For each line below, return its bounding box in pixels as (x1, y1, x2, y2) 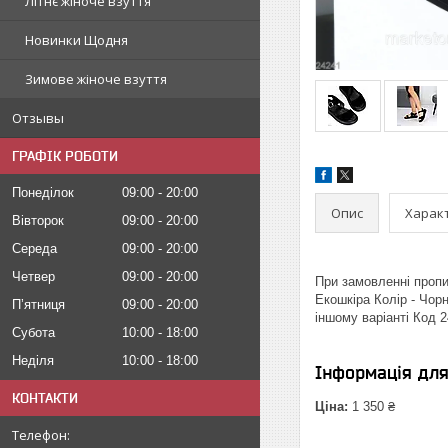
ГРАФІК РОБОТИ (12, 148, 118, 164)
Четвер (12, 269, 55, 284)
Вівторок (12, 213, 64, 228)
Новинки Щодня (25, 31, 128, 49)
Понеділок (12, 185, 74, 200)
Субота (12, 325, 55, 340)
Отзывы (12, 109, 64, 127)
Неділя (12, 353, 54, 368)
